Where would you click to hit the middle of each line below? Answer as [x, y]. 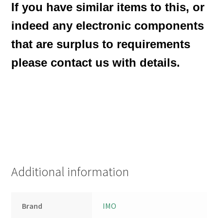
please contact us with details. [95, 63]
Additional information [70, 172]
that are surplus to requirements [100, 44]
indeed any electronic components [107, 26]
